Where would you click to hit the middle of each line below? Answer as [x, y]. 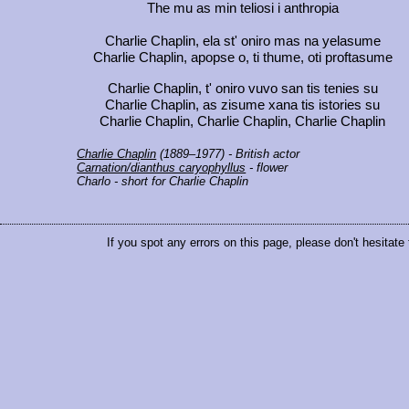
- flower [267, 168]
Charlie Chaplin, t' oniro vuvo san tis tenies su [242, 89]
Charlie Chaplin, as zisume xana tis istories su [242, 105]
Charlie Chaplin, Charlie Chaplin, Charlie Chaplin [242, 122]
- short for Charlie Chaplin [180, 182]
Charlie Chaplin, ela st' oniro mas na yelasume [242, 42]
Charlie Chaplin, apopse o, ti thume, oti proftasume [242, 58]
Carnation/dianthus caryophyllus [162, 168]
